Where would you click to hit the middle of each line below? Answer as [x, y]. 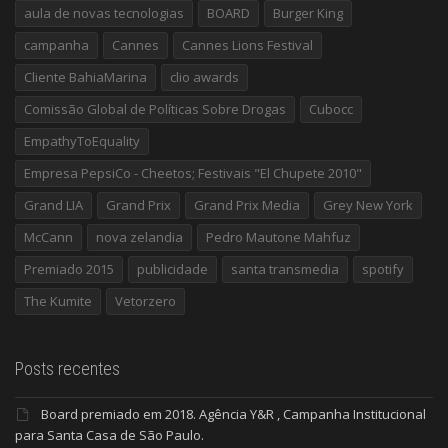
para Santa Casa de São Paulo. [109, 434]
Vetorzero [145, 300]
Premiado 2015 [69, 268]
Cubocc [331, 108]
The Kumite [58, 300]
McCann [48, 236]
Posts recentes [67, 368]
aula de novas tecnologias [104, 12]
